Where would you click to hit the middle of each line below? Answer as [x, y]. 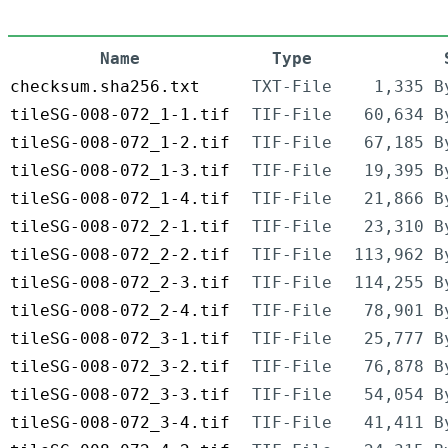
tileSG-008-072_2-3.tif [120, 283]
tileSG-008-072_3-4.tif [120, 423]
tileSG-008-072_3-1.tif [120, 339]
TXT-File [292, 87]
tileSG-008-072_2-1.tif [120, 227]
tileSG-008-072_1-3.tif [120, 171]
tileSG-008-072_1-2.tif [120, 143]
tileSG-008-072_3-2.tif [120, 367]
